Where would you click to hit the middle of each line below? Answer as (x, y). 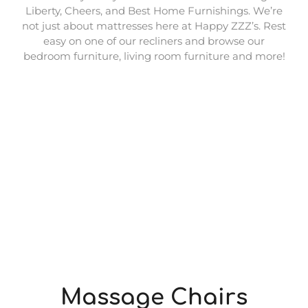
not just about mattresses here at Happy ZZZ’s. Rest (154, 25)
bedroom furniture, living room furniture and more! (154, 56)
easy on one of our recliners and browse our (154, 41)
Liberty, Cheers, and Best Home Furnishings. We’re (154, 10)
